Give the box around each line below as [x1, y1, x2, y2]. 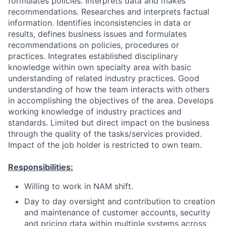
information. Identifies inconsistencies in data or [8, 18, 191, 28]
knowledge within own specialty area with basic [8, 62, 191, 72]
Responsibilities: [8, 162, 73, 172]
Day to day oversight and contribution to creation [24, 196, 215, 206]
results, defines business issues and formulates [8, 29, 187, 39]
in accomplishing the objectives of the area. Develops [8, 95, 213, 105]
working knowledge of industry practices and [8, 106, 182, 117]
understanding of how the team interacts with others [8, 84, 209, 94]
